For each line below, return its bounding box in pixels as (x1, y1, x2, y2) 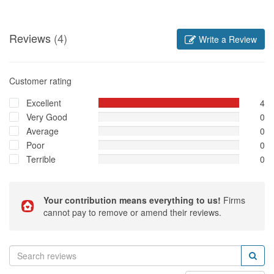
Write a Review (196, 32, 257, 45)
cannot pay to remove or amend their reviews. (43, 206, 221, 218)
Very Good (26, 110, 67, 123)
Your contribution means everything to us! (43, 193, 221, 206)
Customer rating (9, 74, 72, 87)
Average (26, 124, 59, 137)
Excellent (26, 96, 61, 109)
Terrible (26, 152, 56, 165)
